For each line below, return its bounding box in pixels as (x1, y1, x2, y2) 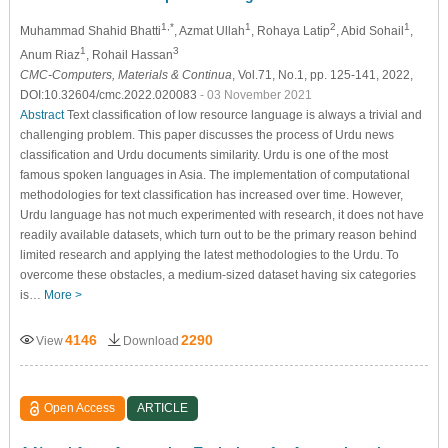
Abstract (19, 107, 64, 122)
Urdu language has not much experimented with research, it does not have (19, 207, 424, 222)
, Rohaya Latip (250, 23, 330, 38)
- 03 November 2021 (199, 87, 312, 102)
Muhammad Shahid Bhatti (19, 23, 161, 38)
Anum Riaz (19, 47, 80, 62)
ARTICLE (137, 400, 189, 415)
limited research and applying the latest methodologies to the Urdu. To (19, 247, 399, 262)
